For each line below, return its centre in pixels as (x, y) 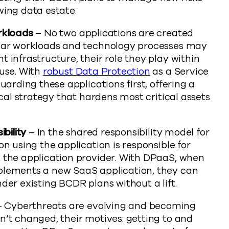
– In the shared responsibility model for (118, 132)
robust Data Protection (96, 72)
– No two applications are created (113, 33)
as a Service (179, 72)
